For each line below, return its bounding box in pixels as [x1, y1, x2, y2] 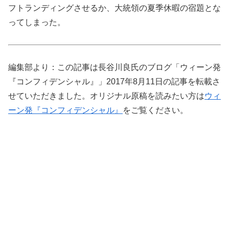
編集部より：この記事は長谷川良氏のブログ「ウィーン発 [8, 62, 221, 72]
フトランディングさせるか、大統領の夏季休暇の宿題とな [8, 3, 221, 12]
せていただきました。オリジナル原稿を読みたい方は [8, 91, 204, 100]
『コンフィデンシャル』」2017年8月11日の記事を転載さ [8, 77, 220, 86]
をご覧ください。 [123, 105, 188, 114]
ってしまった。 [8, 17, 65, 27]
